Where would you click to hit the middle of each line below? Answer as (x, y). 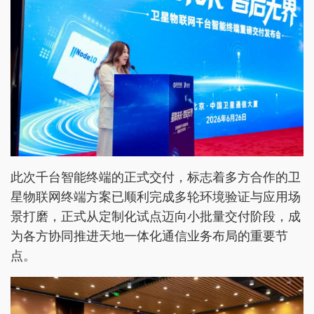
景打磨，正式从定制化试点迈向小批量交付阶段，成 (156, 216)
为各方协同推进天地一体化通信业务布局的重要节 (149, 236)
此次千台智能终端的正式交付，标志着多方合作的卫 (156, 177)
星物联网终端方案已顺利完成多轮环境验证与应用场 (156, 197)
